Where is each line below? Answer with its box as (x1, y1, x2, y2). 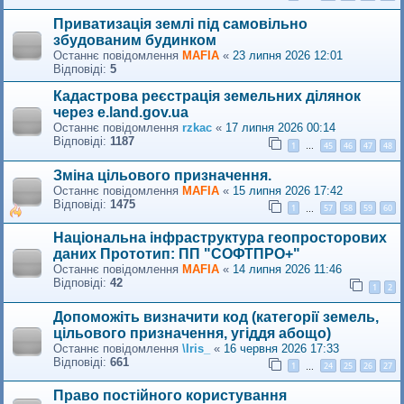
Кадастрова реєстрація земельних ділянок (53, 88, 361, 105)
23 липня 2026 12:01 (233, 49, 343, 63)
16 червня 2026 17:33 (224, 341, 339, 355)
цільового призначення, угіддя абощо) (53, 325, 331, 341)
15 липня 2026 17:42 (233, 183, 343, 197)
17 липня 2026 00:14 (225, 121, 335, 135)
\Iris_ (182, 341, 210, 355)
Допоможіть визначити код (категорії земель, (53, 308, 379, 325)
